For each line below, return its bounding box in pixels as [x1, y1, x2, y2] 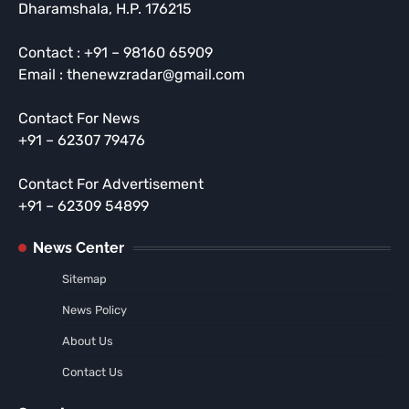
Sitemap [62, 272, 107, 287]
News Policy [62, 303, 127, 318]
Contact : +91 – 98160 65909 [18, 44, 213, 62]
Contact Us [62, 365, 123, 380]
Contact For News [18, 110, 140, 128]
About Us [62, 334, 113, 349]
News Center [33, 239, 124, 257]
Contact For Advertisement [18, 175, 204, 194]
